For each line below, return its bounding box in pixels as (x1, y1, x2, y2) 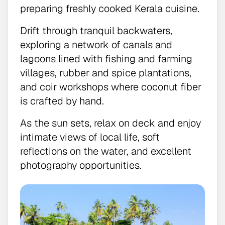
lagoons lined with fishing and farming (20, 52, 192, 66)
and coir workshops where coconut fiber (20, 80, 201, 94)
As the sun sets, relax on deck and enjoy (20, 117, 201, 130)
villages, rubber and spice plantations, (20, 66, 191, 80)
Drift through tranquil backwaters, (20, 24, 172, 38)
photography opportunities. (20, 159, 142, 172)
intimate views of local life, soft (20, 131, 160, 144)
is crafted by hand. (20, 94, 104, 108)
